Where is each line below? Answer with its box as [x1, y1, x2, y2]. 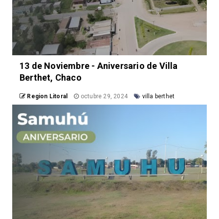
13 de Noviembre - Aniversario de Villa [20, 61, 178, 71]
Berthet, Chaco [20, 72, 82, 83]
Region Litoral [27, 93, 68, 100]
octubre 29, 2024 [79, 93, 130, 100]
